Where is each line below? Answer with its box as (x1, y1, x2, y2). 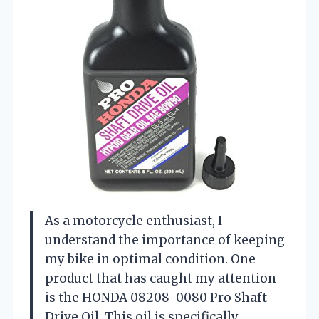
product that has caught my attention (45, 270, 276, 286)
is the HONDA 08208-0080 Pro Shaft (45, 289, 267, 305)
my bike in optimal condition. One (45, 251, 256, 267)
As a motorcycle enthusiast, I (45, 212, 222, 229)
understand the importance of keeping (45, 231, 285, 248)
